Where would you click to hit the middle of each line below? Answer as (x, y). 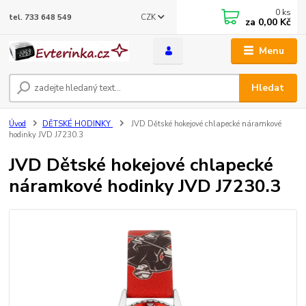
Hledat (268, 87)
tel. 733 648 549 (41, 17)
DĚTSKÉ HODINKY (78, 124)
